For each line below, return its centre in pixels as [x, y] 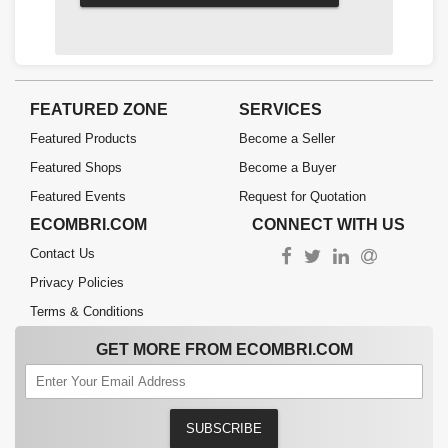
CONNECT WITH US [328, 224]
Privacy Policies [77, 282]
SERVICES [280, 109]
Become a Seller [287, 138]
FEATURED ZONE [99, 109]
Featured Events [78, 196]
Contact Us [62, 253]
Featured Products [83, 138]
